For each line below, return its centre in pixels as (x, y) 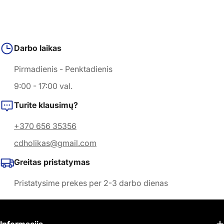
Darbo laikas (38, 48)
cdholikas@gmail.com (55, 143)
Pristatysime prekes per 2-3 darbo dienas (91, 183)
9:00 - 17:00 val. (43, 86)
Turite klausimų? (46, 105)
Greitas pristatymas (52, 162)
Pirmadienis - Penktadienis (63, 69)
